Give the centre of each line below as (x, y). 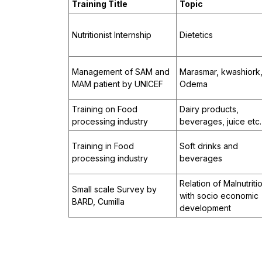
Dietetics (196, 35)
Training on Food (105, 109)
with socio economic (219, 196)
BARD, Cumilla (98, 202)
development (205, 208)
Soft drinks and (209, 146)
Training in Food (103, 146)
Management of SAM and (121, 72)
